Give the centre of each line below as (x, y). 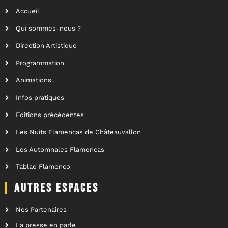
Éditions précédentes (50, 115)
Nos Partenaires (41, 209)
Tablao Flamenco (43, 166)
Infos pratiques (40, 97)
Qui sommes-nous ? (48, 28)
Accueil (27, 11)
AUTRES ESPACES (56, 188)
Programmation (40, 63)
